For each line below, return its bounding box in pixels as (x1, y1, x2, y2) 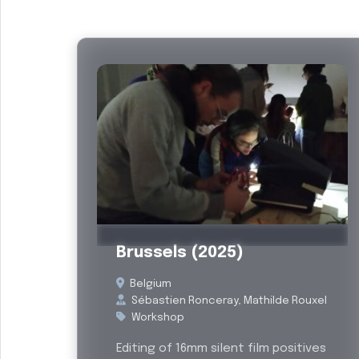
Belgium (127, 278, 171, 289)
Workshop (129, 312, 184, 323)
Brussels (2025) (116, 244, 244, 261)
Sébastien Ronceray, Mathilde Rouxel (129, 295, 327, 306)
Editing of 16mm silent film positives (116, 342, 326, 355)
